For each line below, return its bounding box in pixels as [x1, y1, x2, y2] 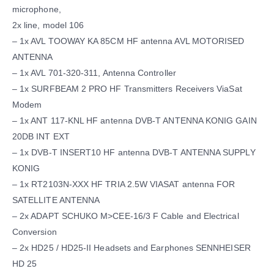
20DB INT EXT [12, 131, 70, 142]
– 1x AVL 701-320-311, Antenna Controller [12, 68, 176, 78]
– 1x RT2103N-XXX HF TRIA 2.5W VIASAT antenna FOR [12, 179, 235, 190]
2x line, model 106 [12, 20, 84, 31]
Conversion [12, 227, 57, 237]
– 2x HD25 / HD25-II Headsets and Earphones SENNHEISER [12, 243, 251, 253]
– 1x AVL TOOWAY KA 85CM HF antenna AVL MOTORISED [12, 36, 245, 46]
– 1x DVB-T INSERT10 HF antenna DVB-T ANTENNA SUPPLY [12, 147, 256, 158]
